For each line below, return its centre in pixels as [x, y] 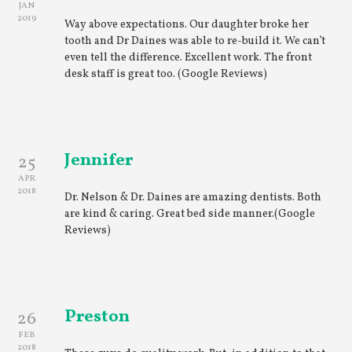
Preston [97, 317]
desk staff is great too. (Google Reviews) [166, 74]
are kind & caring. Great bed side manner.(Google [190, 214]
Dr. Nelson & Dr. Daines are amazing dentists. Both [193, 198]
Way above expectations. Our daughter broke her [187, 25]
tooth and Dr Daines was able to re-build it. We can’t [195, 41]
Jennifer [99, 161]
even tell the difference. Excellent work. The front [189, 58]
